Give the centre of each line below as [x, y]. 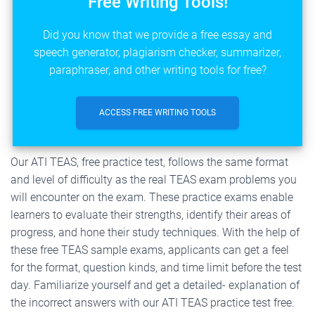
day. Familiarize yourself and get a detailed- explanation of [155, 285]
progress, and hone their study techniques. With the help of [155, 232]
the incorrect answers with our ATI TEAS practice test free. [153, 302]
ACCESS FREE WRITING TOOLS [157, 112]
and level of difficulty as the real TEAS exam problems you [154, 179]
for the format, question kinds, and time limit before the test [156, 267]
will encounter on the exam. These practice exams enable [152, 197]
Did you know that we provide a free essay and [157, 34]
